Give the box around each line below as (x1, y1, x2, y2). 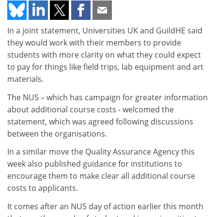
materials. (7, 74, 44, 84)
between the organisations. (7, 128, 107, 139)
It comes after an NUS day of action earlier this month (7, 201, 203, 212)
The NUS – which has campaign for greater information (7, 92, 208, 103)
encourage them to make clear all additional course (7, 170, 195, 181)
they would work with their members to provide (7, 37, 181, 48)
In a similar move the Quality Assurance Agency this (7, 146, 195, 157)
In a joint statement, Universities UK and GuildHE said (7, 25, 202, 36)
